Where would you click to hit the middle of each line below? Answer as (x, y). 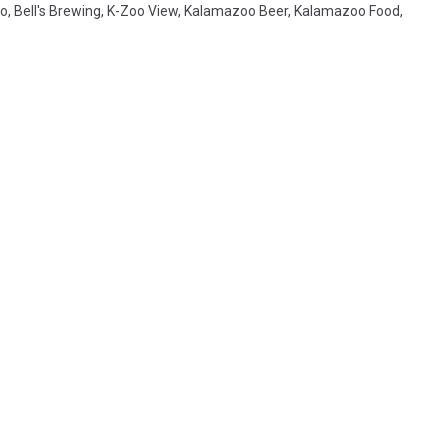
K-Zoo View (142, 11)
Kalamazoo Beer (236, 11)
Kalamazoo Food (347, 11)
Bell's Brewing (57, 11)
